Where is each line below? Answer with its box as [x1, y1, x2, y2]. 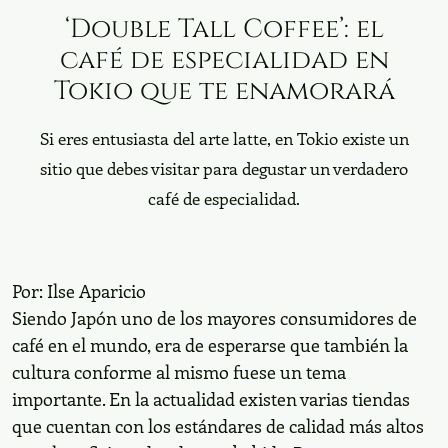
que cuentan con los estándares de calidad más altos [12, 412, 424, 438]
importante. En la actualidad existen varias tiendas [12, 385, 410, 411]
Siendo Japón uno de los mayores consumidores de [12, 304, 417, 330]
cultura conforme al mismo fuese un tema [12, 358, 346, 384]
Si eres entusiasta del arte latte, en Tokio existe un [39, 126, 409, 149]
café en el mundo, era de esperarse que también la [12, 331, 408, 357]
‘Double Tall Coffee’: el [64, 10, 384, 47]
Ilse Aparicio [47, 277, 146, 303]
